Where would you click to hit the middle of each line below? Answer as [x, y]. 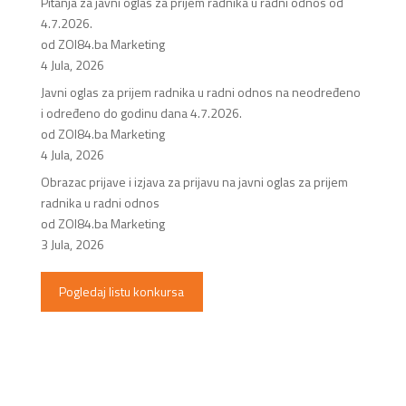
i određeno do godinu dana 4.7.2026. [141, 112]
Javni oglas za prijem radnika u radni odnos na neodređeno [200, 92]
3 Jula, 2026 [72, 244]
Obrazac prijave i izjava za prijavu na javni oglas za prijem [194, 181]
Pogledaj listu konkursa [122, 292]
